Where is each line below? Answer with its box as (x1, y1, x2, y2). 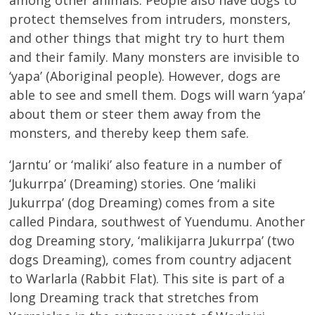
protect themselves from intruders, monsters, (9, 10, 292, 27)
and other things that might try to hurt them (9, 29, 285, 46)
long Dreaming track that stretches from (9, 288, 259, 306)
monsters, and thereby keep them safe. (9, 124, 250, 141)
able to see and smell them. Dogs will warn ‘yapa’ (9, 86, 306, 103)
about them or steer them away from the (9, 105, 262, 122)
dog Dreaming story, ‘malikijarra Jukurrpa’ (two (9, 231, 295, 249)
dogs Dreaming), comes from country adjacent (9, 250, 292, 268)
